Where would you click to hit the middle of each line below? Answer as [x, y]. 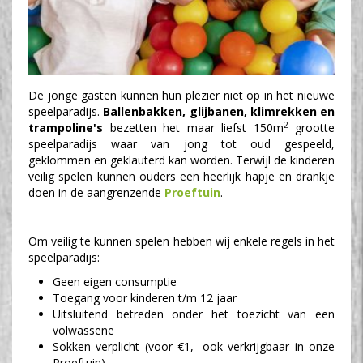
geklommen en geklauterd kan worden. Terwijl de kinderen [181, 160]
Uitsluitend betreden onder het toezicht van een [194, 314]
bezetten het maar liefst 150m [196, 127]
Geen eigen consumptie [115, 281]
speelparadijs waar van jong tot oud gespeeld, [181, 143]
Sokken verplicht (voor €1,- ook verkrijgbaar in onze [194, 346]
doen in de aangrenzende [96, 192]
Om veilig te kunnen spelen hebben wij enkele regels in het [181, 241]
